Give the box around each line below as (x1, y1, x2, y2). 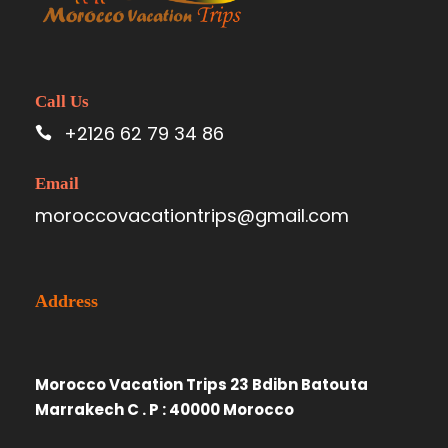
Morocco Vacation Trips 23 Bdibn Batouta (35, 373, 368, 395)
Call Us (35, 91, 89, 111)
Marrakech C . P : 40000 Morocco (35, 398, 294, 420)
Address (35, 290, 98, 311)
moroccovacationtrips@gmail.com (35, 202, 349, 228)
